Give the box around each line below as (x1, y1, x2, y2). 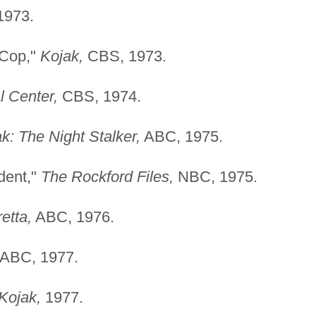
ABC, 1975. (140, 127, 223, 145)
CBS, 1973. (83, 47, 166, 65)
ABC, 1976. (31, 207, 114, 226)
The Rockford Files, (40, 167, 174, 186)
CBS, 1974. (57, 87, 141, 105)
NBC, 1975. (173, 167, 257, 186)
